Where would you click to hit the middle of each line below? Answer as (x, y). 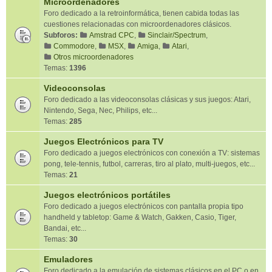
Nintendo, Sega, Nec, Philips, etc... (100, 110)
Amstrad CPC (112, 35)
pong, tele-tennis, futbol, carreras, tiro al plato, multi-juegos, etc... (149, 164)
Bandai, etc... (65, 228)
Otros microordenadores (93, 57)
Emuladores (68, 259)
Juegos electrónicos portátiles (107, 195)
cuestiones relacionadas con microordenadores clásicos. (138, 24)
